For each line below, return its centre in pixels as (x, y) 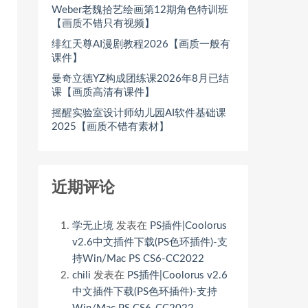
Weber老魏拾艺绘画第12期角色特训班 (140, 10)
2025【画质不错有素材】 (110, 127)
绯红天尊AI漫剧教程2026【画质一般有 (141, 44)
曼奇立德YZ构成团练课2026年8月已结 (140, 79)
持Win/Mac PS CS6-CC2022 (138, 259)
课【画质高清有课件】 (103, 92)
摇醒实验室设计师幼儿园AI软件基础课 (139, 113)
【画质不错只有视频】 (103, 24)
